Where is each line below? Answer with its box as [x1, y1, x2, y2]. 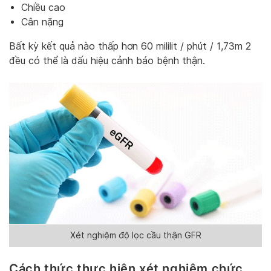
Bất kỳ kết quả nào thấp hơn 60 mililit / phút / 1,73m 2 [9, 40, 251, 52]
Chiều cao [21, 1, 65, 13]
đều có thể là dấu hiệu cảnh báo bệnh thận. [9, 54, 205, 67]
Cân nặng [21, 16, 64, 28]
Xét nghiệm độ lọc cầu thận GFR [70, 230, 201, 240]
